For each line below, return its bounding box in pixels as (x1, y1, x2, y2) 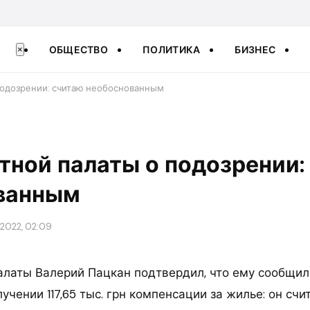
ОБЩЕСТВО (48, 43, 109, 56)
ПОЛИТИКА (143, 43, 201, 56)
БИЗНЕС (235, 43, 276, 56)
